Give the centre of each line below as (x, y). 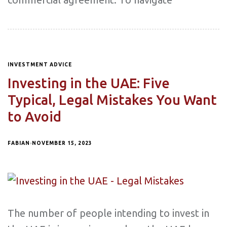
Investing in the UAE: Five (89, 83)
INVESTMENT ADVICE (40, 64)
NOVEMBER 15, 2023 (62, 143)
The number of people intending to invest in (108, 213)
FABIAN (19, 143)
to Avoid (34, 116)
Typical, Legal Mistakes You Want (112, 100)
